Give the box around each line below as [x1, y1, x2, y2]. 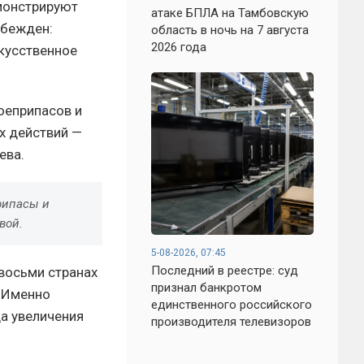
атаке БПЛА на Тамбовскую [151, 6, 309, 20]
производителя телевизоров [151, 314, 311, 329]
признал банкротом [151, 280, 262, 295]
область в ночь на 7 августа [151, 23, 309, 37]
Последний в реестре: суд [151, 263, 298, 278]
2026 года [151, 40, 206, 54]
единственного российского [151, 297, 312, 312]
